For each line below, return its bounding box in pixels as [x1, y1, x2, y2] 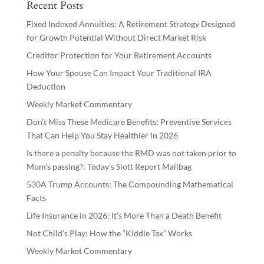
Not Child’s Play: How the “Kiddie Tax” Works [26, 227, 192, 238]
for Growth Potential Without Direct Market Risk [26, 32, 206, 42]
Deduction [26, 81, 65, 91]
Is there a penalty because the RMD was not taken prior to [26, 147, 236, 158]
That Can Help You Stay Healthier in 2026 [26, 130, 178, 140]
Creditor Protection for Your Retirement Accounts [26, 49, 212, 60]
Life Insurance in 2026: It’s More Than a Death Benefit [26, 210, 222, 220]
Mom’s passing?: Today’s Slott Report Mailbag [26, 161, 192, 171]
